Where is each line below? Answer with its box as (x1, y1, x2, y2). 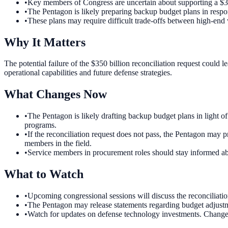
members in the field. (24, 139, 92, 148)
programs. (24, 121, 56, 130)
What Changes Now (4, 88, 107, 101)
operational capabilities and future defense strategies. (4, 68, 172, 77)
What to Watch (4, 167, 83, 181)
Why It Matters (4, 35, 85, 49)
